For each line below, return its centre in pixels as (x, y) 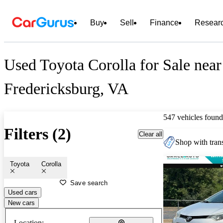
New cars (21, 203)
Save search (89, 183)
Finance (164, 23)
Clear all (151, 134)
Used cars (23, 192)
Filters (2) (38, 134)
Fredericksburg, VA (66, 89)
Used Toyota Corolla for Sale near (113, 65)
